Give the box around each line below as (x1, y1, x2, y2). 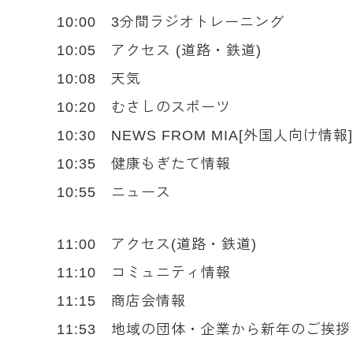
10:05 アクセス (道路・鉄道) (57, 43, 262, 58)
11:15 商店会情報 (57, 293, 186, 309)
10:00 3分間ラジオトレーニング (57, 14, 284, 30)
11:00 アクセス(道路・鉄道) (57, 236, 257, 252)
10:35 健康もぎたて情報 (57, 156, 231, 172)
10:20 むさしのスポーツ (57, 99, 231, 115)
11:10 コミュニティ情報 (57, 265, 231, 281)
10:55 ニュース (57, 184, 171, 200)
